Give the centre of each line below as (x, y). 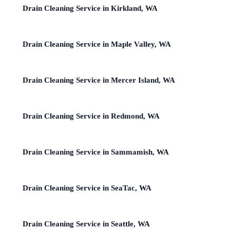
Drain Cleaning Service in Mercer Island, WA (99, 80)
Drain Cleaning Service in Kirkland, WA (90, 8)
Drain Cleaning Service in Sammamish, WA (96, 152)
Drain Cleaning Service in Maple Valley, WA (97, 44)
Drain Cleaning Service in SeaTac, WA (87, 188)
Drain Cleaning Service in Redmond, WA (91, 116)
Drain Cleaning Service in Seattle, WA (86, 224)
